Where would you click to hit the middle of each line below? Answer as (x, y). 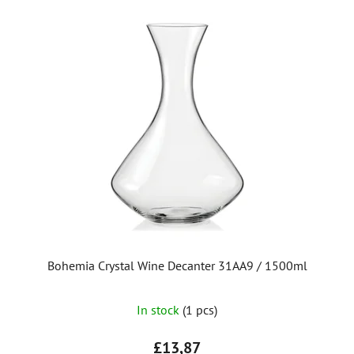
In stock (160, 309)
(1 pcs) (200, 309)
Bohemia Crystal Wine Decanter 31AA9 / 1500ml (177, 265)
